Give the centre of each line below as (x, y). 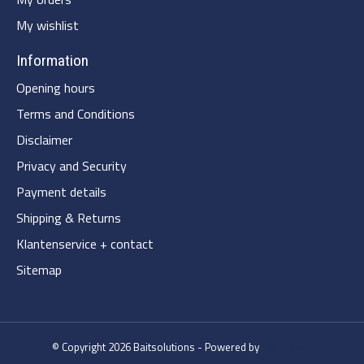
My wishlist (48, 26)
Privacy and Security (71, 166)
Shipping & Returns (69, 218)
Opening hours (56, 88)
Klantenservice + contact (85, 244)
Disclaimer (44, 140)
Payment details (61, 192)
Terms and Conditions (76, 114)
